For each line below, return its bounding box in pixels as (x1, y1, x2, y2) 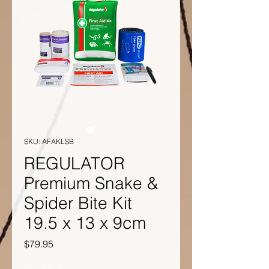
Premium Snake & (24, 172, 159, 193)
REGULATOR (24, 153, 125, 174)
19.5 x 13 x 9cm (24, 212, 146, 233)
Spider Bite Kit (24, 192, 132, 213)
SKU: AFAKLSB (24, 136, 74, 146)
